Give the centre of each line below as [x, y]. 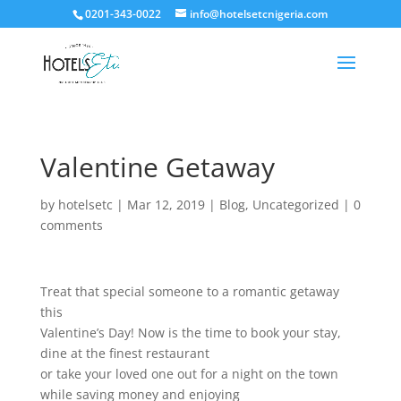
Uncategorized [295, 205]
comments [71, 225]
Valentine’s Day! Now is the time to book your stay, [190, 333]
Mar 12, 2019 [166, 205]
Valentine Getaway [157, 167]
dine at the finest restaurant [124, 353]
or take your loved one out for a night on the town [189, 374]
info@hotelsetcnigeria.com [259, 14]
